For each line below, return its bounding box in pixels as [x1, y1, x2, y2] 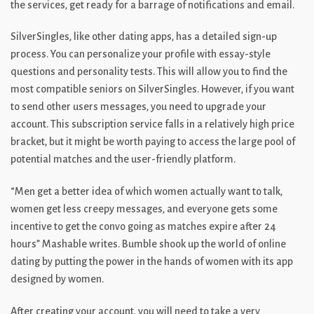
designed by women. [11, 273, 104, 285]
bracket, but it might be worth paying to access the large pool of [11, 136, 295, 148]
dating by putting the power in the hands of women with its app [11, 256, 293, 268]
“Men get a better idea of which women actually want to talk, [11, 186, 282, 198]
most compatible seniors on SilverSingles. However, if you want [11, 83, 294, 95]
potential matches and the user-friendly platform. [11, 153, 235, 165]
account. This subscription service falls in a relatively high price [11, 118, 294, 130]
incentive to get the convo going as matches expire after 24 [11, 221, 276, 233]
